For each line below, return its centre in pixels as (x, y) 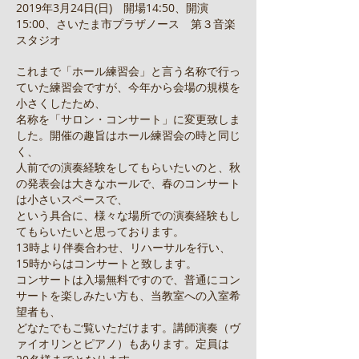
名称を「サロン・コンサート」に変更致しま (128, 119)
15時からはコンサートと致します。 (107, 263)
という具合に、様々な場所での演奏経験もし (128, 215)
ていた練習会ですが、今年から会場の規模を (128, 87)
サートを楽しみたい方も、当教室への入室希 (128, 295)
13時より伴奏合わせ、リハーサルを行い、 (123, 247)
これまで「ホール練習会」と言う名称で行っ (128, 71)
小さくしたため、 (61, 103)
